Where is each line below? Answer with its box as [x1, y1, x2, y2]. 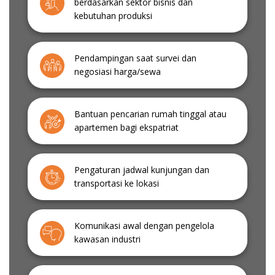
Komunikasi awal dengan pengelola [74, 219, 214, 231]
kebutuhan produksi [74, 9, 152, 21]
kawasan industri [74, 233, 141, 245]
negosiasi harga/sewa [74, 65, 161, 77]
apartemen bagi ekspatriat [74, 121, 179, 133]
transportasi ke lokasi [74, 177, 159, 189]
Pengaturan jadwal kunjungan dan [74, 163, 209, 176]
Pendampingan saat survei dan [74, 52, 196, 64]
